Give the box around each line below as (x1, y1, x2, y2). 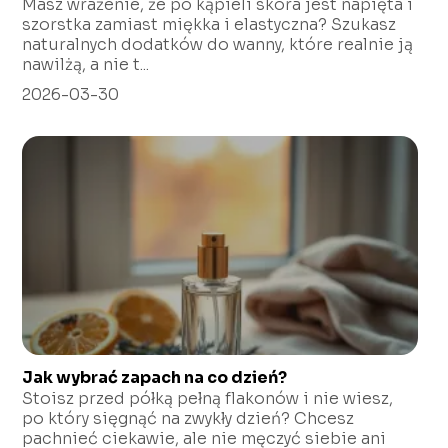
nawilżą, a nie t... (22, 54, 150, 76)
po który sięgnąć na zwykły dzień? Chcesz (22, 408, 355, 430)
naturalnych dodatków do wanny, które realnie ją (22, 34, 414, 56)
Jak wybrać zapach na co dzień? (22, 367, 288, 389)
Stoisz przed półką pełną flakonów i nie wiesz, (22, 388, 394, 410)
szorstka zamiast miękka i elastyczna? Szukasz (22, 14, 397, 36)
